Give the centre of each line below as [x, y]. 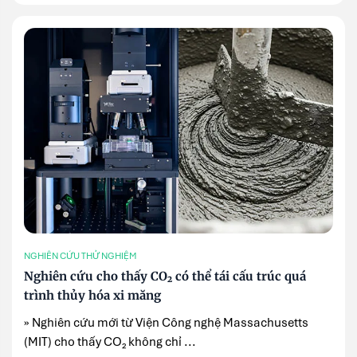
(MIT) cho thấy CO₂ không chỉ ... [110, 341]
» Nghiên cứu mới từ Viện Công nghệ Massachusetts [166, 322]
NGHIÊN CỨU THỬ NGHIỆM [80, 256]
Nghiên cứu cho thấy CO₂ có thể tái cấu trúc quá [165, 276]
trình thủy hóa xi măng [92, 295]
